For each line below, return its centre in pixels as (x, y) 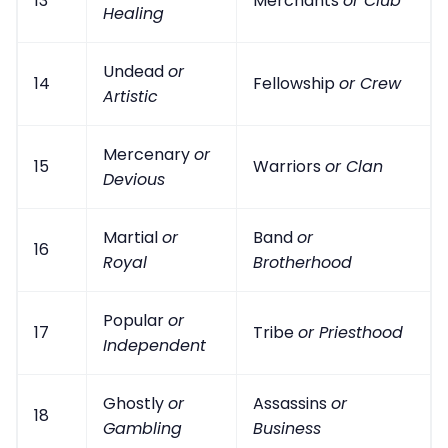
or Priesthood (350, 332)
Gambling (142, 428)
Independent (154, 345)
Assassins (292, 403)
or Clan (354, 166)
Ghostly (135, 403)
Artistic (130, 96)
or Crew (370, 83)
